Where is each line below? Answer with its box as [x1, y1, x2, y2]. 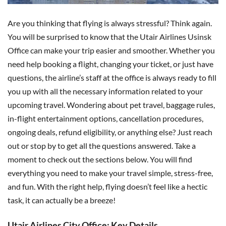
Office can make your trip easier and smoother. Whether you [8, 45, 215, 55]
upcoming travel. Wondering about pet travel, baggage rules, [8, 100, 215, 110]
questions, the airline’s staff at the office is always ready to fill [8, 73, 216, 83]
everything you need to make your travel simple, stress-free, [8, 168, 213, 178]
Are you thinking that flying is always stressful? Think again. [8, 18, 212, 28]
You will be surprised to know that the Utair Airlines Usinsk [8, 32, 211, 42]
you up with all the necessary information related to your [8, 86, 203, 96]
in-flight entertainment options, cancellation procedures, [8, 114, 203, 124]
